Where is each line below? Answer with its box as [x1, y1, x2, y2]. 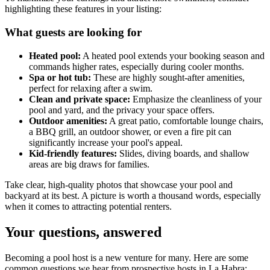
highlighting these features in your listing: [5, 4, 162, 14]
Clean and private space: [29, 93, 130, 104]
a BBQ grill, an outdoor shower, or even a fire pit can [29, 126, 231, 137]
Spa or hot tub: [29, 72, 91, 83]
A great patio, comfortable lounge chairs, [107, 115, 263, 126]
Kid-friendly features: [29, 148, 117, 159]
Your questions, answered [5, 224, 162, 240]
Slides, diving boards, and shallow [117, 148, 250, 159]
